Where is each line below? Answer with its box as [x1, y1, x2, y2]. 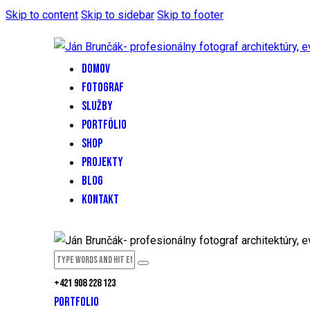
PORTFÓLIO [82, 118, 127, 132]
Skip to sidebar [81, 8, 154, 21]
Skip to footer [157, 8, 224, 21]
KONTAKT [82, 192, 119, 207]
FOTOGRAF [82, 80, 124, 95]
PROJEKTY [82, 155, 123, 170]
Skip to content [6, 8, 78, 21]
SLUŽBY [82, 99, 113, 113]
